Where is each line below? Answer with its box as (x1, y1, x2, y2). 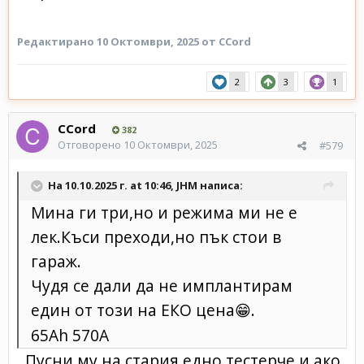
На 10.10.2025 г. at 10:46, (48, 177, 176, 193)
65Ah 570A (31, 323, 109, 346)
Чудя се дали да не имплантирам (31, 274, 292, 297)
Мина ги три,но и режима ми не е (31, 201, 297, 223)
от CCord (201, 33, 251, 49)
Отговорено (58, 136, 123, 152)
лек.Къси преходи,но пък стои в (31, 225, 281, 248)
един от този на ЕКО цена (31, 298, 235, 321)
